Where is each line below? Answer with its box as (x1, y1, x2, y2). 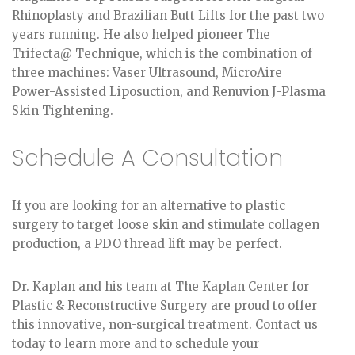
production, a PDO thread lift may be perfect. (12, 235, 282, 251)
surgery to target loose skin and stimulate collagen (12, 216, 319, 232)
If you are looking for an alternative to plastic (12, 197, 285, 213)
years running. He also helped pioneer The (12, 26, 270, 42)
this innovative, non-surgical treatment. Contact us (12, 316, 318, 332)
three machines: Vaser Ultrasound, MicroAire (12, 64, 282, 80)
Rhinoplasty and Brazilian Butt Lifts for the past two (12, 7, 324, 23)
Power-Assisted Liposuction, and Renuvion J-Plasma (12, 83, 326, 99)
